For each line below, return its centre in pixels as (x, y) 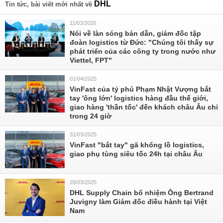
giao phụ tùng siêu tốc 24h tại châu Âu (136, 154)
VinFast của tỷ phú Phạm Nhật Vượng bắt (140, 89)
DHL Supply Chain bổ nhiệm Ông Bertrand (142, 193)
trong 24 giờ (91, 116)
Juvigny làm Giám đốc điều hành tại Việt (138, 202)
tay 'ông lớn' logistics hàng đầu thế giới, (139, 98)
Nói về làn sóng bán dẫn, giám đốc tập (135, 33)
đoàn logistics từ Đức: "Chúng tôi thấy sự (142, 42)
